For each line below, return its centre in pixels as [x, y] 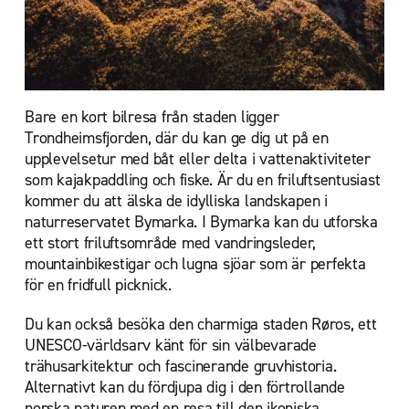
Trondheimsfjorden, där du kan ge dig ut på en [177, 138]
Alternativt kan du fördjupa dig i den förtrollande [185, 388]
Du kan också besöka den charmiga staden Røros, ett [201, 325]
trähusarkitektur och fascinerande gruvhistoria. [181, 367]
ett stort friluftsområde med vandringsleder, [170, 243]
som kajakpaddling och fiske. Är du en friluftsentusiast [203, 180]
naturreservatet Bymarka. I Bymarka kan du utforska [201, 222]
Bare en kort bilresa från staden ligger [152, 117]
